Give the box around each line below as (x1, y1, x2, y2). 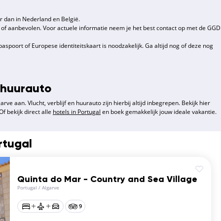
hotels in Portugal (53, 108, 101, 116)
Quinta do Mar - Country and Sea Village (17, 175, 197, 184)
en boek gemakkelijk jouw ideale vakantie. (101, 108, 217, 116)
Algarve (42, 184, 59, 191)
